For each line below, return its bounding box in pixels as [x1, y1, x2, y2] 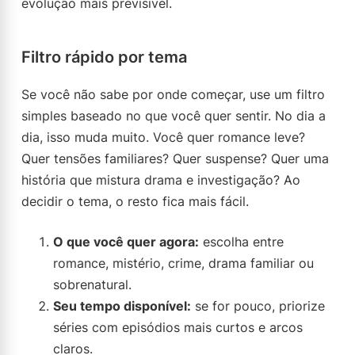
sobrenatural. [53, 277, 132, 292]
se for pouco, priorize [191, 298, 325, 314]
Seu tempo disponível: [53, 298, 191, 314]
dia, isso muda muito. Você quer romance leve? [21, 129, 305, 145]
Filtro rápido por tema [21, 48, 187, 67]
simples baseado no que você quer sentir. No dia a [21, 108, 326, 124]
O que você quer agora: [53, 234, 199, 250]
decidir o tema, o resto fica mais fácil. [21, 193, 249, 209]
